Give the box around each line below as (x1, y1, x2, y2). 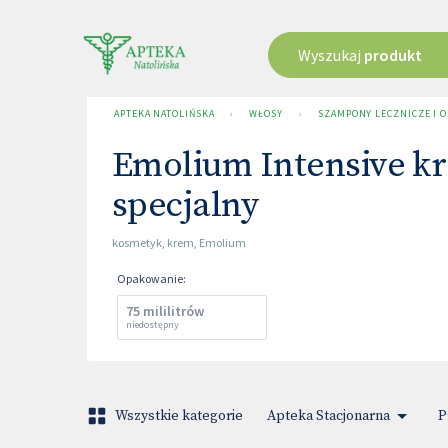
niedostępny (126, 318, 179, 331)
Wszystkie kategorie (115, 407, 243, 425)
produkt (363, 45, 422, 65)
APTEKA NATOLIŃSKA (114, 107, 215, 120)
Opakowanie (117, 271, 183, 286)
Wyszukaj (297, 45, 364, 65)
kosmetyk (112, 235, 162, 250)
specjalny (112, 184, 259, 228)
